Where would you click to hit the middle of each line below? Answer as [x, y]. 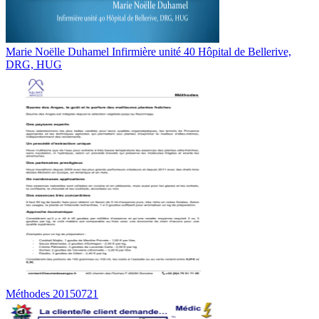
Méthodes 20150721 [52, 294]
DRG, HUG [34, 65]
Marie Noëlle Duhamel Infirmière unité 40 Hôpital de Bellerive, [148, 52]
